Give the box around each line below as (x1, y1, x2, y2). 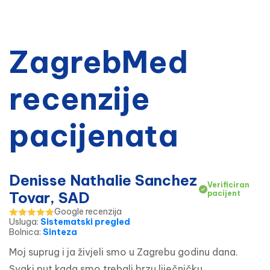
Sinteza (43, 227, 77, 238)
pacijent (207, 189, 240, 198)
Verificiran (207, 180, 250, 190)
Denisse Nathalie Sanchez (9, 171, 197, 190)
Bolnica (9, 227, 39, 238)
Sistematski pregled (40, 216, 130, 228)
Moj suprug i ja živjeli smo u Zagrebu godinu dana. (9, 246, 238, 259)
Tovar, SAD (9, 189, 90, 207)
